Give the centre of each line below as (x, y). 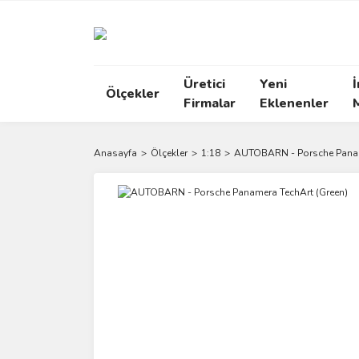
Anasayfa (115, 153)
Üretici (204, 84)
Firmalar (210, 103)
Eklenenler (294, 103)
